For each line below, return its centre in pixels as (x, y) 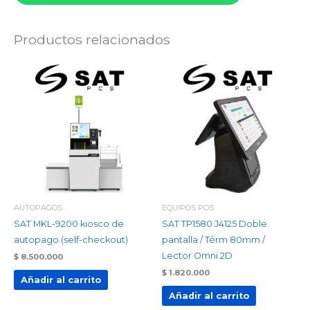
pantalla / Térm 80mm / (213, 240)
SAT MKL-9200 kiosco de (69, 224)
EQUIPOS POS (188, 207)
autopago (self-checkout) (71, 240)
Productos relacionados (92, 39)
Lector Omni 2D (197, 256)
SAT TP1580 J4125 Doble (215, 224)
